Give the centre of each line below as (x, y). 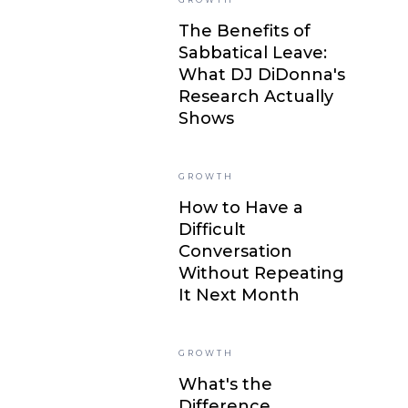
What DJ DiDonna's (261, 75)
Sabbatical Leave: (252, 53)
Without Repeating (261, 273)
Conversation (235, 251)
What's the (225, 384)
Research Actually (255, 97)
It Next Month (239, 295)
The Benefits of (244, 31)
